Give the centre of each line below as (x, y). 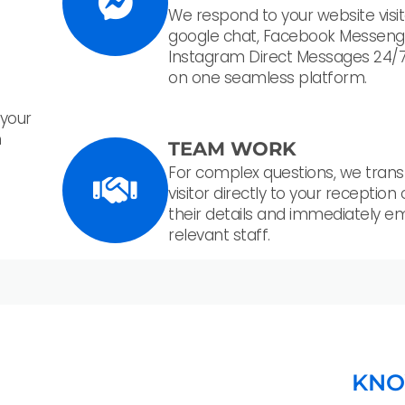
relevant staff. (219, 235)
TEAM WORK (232, 149)
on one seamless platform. (268, 78)
